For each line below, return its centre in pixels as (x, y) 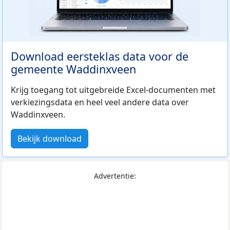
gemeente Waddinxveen (73, 69)
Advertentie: (115, 176)
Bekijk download (50, 138)
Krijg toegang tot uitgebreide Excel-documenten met (113, 90)
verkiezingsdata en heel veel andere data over (100, 102)
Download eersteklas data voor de (100, 56)
